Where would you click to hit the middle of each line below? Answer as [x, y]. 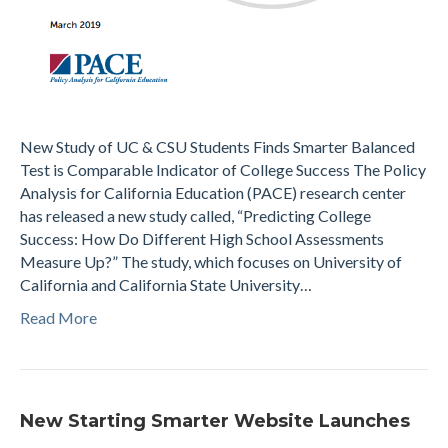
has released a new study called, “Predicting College [195, 215]
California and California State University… [166, 284]
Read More [58, 317]
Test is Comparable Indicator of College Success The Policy [223, 169]
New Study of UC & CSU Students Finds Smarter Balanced [217, 146]
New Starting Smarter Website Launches [215, 420]
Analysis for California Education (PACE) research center [213, 192]
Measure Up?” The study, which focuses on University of [211, 261]
